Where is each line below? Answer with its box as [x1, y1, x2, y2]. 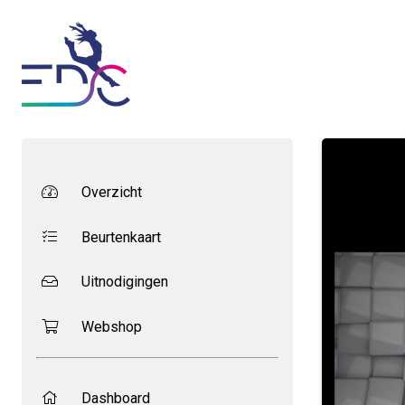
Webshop [78, 317, 142, 335]
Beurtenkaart [78, 228, 161, 246]
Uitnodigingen [78, 273, 168, 291]
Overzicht [78, 183, 142, 201]
